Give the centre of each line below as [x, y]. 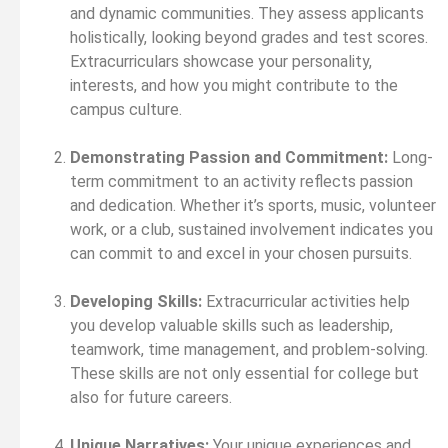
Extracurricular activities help [306, 301]
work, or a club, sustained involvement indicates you [251, 229]
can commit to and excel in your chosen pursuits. [241, 253]
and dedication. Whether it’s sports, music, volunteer [253, 205]
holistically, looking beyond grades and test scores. [249, 37]
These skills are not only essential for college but [244, 373]
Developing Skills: [136, 301]
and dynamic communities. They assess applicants [247, 13]
